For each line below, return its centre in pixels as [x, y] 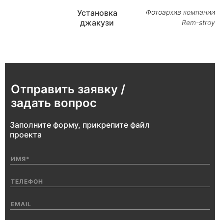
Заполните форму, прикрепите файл [80, 125]
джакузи [97, 23]
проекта [26, 135]
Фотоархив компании [180, 12]
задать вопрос [54, 103]
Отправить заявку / [68, 89]
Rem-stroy [198, 22]
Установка [97, 13]
